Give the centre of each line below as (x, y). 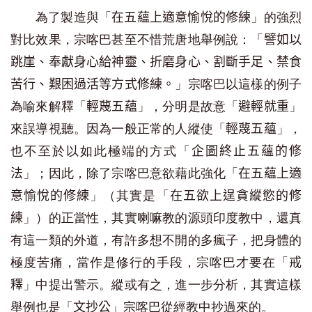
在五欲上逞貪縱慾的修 (236, 196)
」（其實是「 (130, 196)
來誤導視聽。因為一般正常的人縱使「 (118, 129)
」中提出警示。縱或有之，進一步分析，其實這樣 (163, 285)
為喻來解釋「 (49, 107)
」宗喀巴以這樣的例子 (239, 84)
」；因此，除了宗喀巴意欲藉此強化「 (131, 173)
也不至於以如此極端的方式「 (101, 151)
